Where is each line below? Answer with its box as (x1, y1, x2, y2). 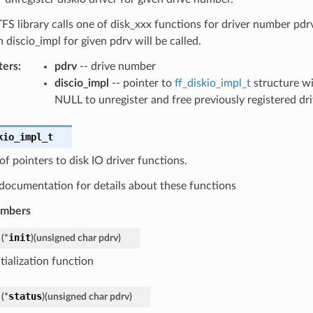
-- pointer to (108, 77, 175, 89)
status (8, 290, 42, 302)
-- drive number (76, 60, 156, 72)
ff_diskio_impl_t (174, 77, 251, 89)
